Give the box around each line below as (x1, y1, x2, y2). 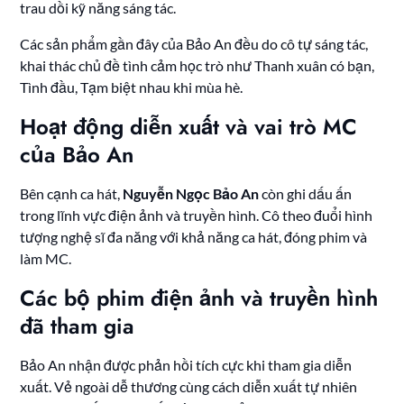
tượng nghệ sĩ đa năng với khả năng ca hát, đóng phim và (20, 228, 368, 246)
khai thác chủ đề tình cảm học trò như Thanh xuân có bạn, (20, 57, 375, 75)
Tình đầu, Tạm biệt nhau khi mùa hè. (20, 78, 243, 96)
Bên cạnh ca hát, (20, 185, 124, 203)
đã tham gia (20, 310, 135, 343)
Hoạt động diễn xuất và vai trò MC (20, 111, 358, 143)
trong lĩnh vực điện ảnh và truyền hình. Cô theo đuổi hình (20, 207, 373, 225)
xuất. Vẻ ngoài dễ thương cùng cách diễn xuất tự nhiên (20, 378, 358, 396)
